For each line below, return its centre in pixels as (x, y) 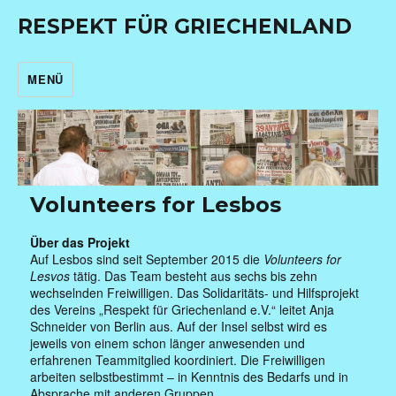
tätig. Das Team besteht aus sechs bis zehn (194, 275)
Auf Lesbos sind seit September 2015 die (147, 259)
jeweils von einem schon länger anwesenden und (168, 343)
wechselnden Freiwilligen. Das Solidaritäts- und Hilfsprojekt (195, 292)
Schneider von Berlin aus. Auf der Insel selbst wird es (179, 326)
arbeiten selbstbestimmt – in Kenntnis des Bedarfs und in (190, 376)
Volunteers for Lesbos (156, 204)
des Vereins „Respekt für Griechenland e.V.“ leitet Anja (183, 309)
